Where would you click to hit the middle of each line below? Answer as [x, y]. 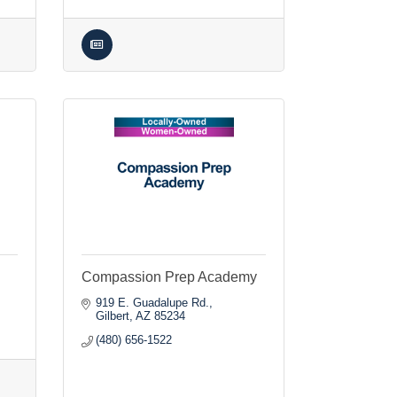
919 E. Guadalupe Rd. [153, 303]
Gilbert [113, 316]
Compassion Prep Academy [169, 277]
